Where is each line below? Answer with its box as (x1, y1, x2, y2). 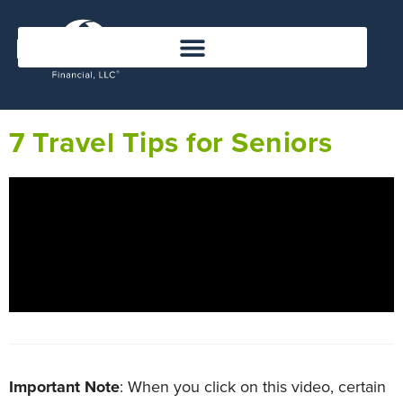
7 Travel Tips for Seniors (9, 126, 333, 160)
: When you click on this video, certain (120, 377, 386, 397)
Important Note (9, 377, 120, 397)
